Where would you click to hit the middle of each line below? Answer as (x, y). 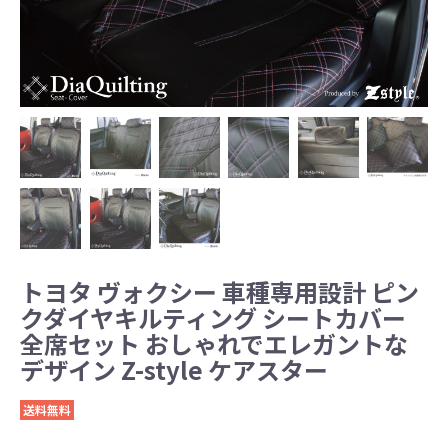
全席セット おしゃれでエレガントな (214, 344)
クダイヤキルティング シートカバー (213, 318)
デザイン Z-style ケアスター (174, 370)
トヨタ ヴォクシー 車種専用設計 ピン (219, 292)
